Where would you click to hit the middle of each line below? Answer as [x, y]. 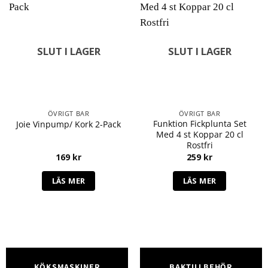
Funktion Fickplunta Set [200, 124]
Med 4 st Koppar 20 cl [200, 135]
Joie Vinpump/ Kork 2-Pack [68, 124]
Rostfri [200, 145]
